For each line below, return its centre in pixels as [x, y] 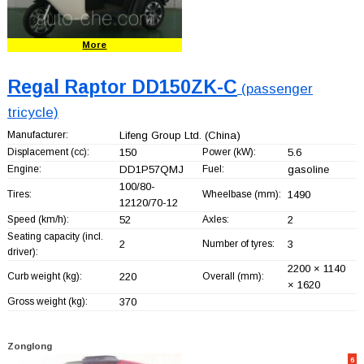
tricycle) [32, 112]
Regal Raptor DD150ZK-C [122, 87]
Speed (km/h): [38, 219]
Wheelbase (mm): [241, 194]
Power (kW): [229, 152]
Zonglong [29, 346]
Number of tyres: [238, 243]
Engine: [24, 169]
